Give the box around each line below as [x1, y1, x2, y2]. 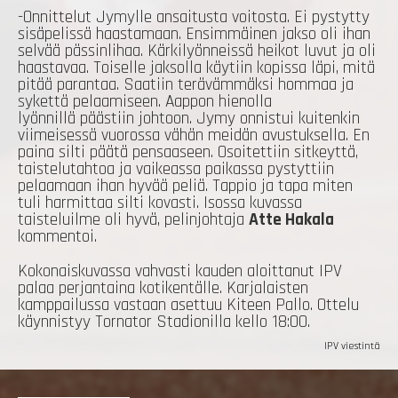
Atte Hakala [249, 209, 334, 232]
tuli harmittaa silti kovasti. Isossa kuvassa [18, 192, 302, 215]
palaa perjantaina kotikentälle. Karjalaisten [18, 277, 308, 300]
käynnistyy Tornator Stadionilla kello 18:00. [18, 311, 314, 334]
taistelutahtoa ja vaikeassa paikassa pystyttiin [18, 158, 334, 181]
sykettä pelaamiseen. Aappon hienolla [18, 91, 272, 114]
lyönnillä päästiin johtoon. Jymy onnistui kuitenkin [18, 107, 360, 131]
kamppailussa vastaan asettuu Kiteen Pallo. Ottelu [18, 294, 359, 317]
